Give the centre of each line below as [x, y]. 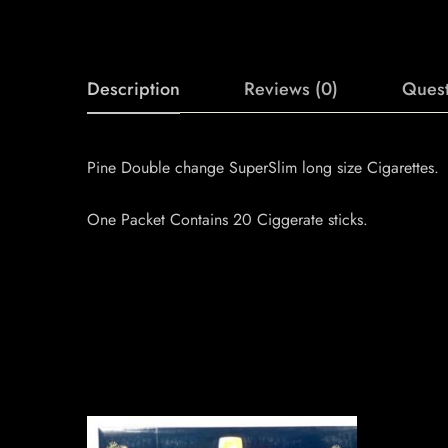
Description [133, 89]
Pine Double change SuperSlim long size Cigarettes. [263, 167]
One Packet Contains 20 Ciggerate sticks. [227, 219]
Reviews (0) [291, 89]
